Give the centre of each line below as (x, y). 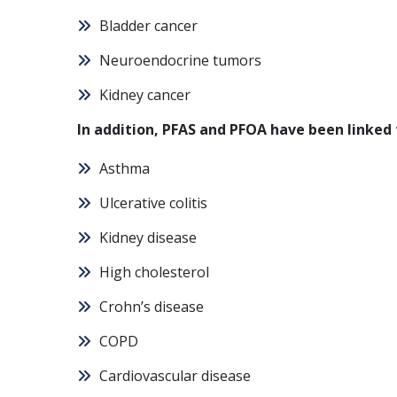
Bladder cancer (148, 26)
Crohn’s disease (152, 307)
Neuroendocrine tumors (180, 60)
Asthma (125, 168)
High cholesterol (154, 272)
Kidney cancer (145, 95)
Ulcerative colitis (153, 203)
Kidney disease (148, 237)
